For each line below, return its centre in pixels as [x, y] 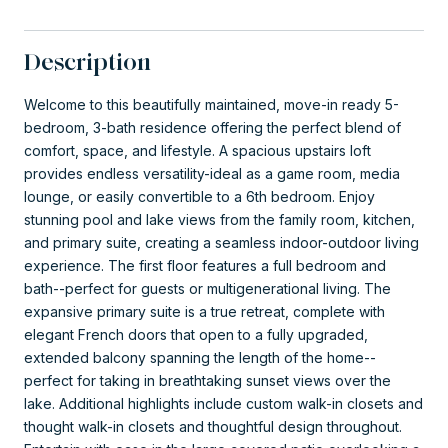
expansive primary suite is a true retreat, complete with [204, 311]
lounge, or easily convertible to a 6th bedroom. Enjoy [199, 196]
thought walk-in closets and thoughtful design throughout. [213, 426]
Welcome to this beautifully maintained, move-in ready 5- [211, 104]
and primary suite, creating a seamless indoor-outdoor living [221, 242]
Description [87, 61]
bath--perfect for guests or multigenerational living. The [207, 288]
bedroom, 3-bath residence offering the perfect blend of [212, 127]
